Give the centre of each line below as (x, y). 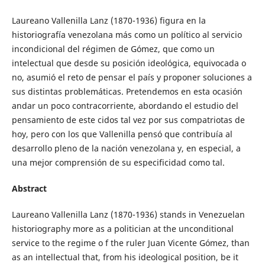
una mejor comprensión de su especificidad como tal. (118, 162)
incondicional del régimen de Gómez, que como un (113, 49)
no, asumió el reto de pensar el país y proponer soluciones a (132, 77)
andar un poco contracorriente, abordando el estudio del (125, 106)
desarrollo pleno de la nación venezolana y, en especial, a (126, 148)
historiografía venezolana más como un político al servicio (127, 35)
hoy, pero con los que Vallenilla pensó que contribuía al (122, 134)
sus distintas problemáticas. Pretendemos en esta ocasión (127, 91)
